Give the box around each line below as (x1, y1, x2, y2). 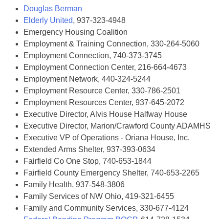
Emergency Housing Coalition (23, 28, 128, 36)
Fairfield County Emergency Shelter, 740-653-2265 (23, 169, 199, 177)
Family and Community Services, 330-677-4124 (23, 204, 189, 212)
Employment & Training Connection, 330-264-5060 (23, 40, 199, 48)
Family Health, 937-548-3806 (23, 180, 125, 189)
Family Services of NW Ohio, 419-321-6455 (23, 192, 174, 200)
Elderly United (23, 16, 73, 24)
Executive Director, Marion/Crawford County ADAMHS (23, 122, 211, 130)
